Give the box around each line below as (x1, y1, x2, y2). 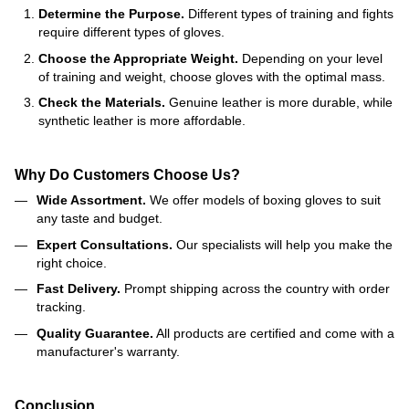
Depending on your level (238, 50, 383, 66)
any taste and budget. (37, 211, 163, 226)
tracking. (37, 299, 86, 315)
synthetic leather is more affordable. (38, 113, 246, 129)
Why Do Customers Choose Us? (15, 166, 240, 184)
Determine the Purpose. (38, 6, 184, 22)
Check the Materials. (38, 95, 165, 110)
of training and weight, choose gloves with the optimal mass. (38, 68, 385, 84)
